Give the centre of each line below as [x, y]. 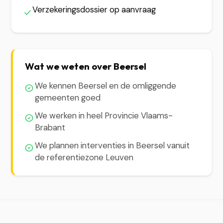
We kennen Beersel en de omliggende [106, 86]
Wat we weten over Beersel [86, 66]
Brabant [50, 127]
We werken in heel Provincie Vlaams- [104, 115]
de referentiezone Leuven [84, 157]
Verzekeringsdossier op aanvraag [94, 9]
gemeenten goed [68, 98]
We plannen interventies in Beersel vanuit [112, 145]
